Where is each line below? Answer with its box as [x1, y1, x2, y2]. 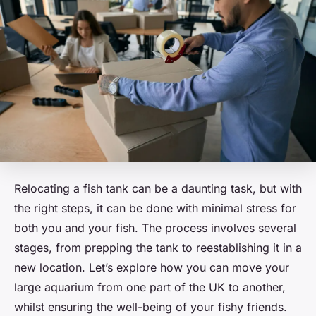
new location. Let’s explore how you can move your [14, 260, 289, 274]
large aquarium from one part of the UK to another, [14, 279, 286, 294]
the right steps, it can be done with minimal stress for [14, 200, 296, 215]
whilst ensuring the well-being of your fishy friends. [14, 299, 287, 314]
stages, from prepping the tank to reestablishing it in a [14, 240, 302, 255]
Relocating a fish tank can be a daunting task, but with [14, 181, 302, 195]
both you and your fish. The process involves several [14, 220, 296, 235]
